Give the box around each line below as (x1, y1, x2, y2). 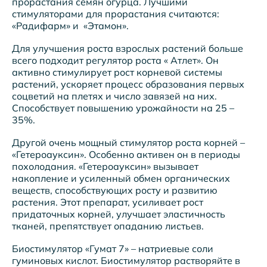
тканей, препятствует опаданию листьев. (12, 219, 204, 232)
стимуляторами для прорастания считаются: (12, 7, 222, 20)
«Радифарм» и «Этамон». (12, 19, 129, 32)
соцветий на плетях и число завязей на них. (12, 89, 217, 102)
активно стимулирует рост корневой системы (12, 66, 222, 78)
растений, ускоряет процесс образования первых (12, 77, 244, 90)
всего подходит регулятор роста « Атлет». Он (12, 54, 219, 66)
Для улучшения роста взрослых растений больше (12, 42, 243, 54)
